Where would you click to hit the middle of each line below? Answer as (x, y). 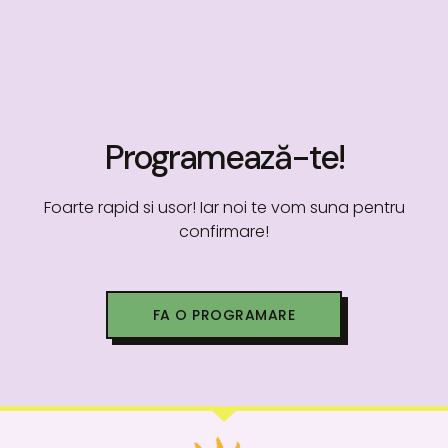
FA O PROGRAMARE (224, 314)
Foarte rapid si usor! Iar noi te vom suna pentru (224, 208)
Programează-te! (224, 158)
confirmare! (224, 232)
